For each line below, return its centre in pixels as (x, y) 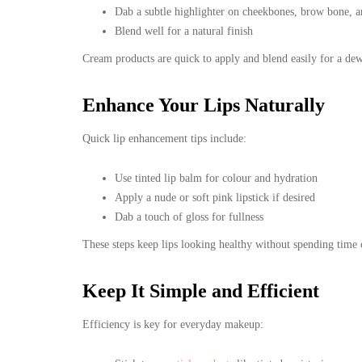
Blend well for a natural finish (184, 31)
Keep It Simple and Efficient (201, 290)
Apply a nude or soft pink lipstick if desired (215, 197)
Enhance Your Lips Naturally (204, 105)
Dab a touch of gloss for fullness (189, 217)
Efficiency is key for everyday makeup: (173, 324)
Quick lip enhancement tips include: (164, 138)
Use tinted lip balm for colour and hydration (216, 178)
